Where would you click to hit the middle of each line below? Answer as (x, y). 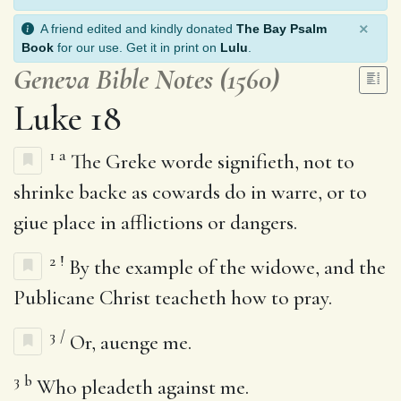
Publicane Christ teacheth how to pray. (173, 298)
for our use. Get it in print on (137, 47)
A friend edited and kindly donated (135, 28)
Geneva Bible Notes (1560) (146, 79)
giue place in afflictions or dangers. (155, 222)
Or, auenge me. (128, 342)
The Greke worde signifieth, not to (210, 162)
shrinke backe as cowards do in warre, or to (190, 192)
